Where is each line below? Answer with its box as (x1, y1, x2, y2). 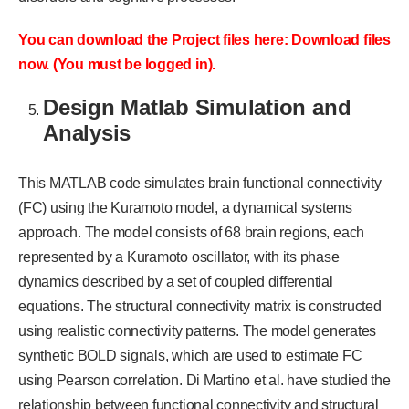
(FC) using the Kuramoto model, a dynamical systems (18, 199, 353, 215)
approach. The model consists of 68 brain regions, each (18, 224, 365, 240)
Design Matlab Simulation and (43, 94, 351, 120)
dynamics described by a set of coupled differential (18, 273, 333, 289)
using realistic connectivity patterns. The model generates (18, 322, 377, 339)
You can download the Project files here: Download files (18, 31, 391, 47)
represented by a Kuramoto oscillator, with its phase (18, 248, 340, 265)
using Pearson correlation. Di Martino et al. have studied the (18, 372, 391, 388)
